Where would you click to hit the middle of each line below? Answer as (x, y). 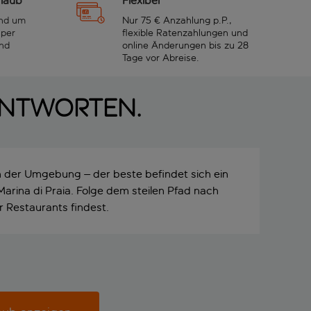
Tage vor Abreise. (161, 58)
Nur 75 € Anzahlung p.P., (177, 20)
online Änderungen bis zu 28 (185, 45)
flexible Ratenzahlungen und (185, 33)
